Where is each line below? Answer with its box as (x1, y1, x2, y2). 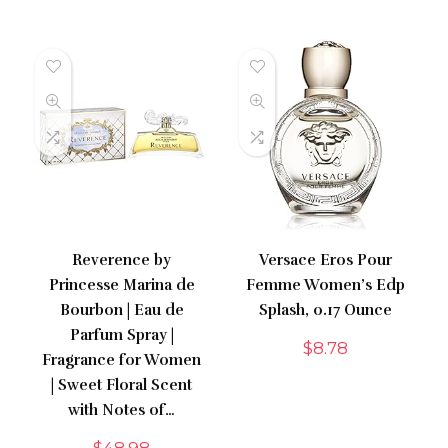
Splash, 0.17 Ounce (259, 300, 393, 319)
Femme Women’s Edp (246, 275, 406, 294)
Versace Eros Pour (259, 250, 393, 269)
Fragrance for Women (42, 350, 202, 369)
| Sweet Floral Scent (51, 375, 193, 394)
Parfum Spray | (69, 325, 174, 344)
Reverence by (72, 250, 172, 269)
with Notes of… (68, 400, 176, 419)
